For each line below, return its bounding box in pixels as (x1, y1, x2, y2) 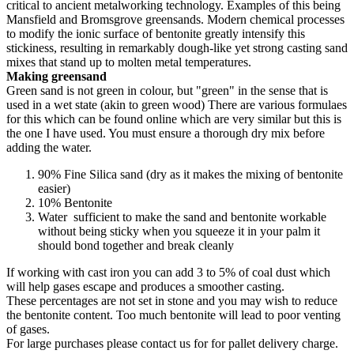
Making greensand (6, 69, 107, 83)
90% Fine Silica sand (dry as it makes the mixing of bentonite (38, 167, 343, 181)
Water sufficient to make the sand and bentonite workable (38, 209, 326, 224)
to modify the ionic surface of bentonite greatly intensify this (6, 26, 305, 40)
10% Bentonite (38, 195, 112, 209)
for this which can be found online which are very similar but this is (6, 111, 341, 126)
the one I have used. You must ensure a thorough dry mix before (6, 126, 325, 140)
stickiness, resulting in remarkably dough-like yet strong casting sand (6, 40, 348, 55)
